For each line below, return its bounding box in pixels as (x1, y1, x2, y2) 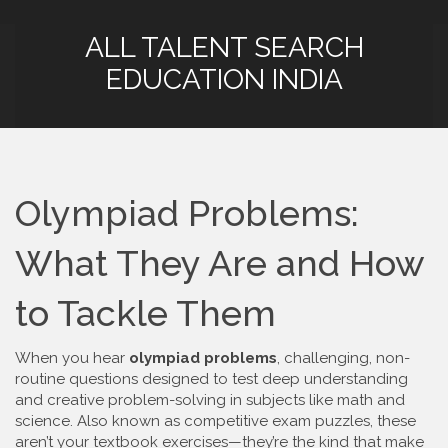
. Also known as (70, 412, 184, 430)
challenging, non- (284, 349, 410, 367)
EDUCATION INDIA (105, 63, 343, 96)
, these (370, 412, 416, 430)
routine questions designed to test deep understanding (15, 370, 408, 388)
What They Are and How (15, 242, 424, 284)
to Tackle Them (15, 292, 276, 334)
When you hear (15, 349, 129, 367)
